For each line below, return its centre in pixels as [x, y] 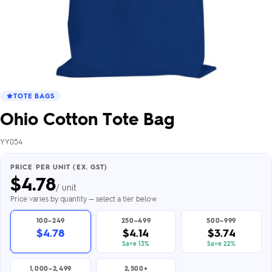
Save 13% [136, 243]
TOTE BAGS [34, 96]
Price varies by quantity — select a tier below [83, 199]
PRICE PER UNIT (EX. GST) [59, 167]
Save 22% [222, 243]
